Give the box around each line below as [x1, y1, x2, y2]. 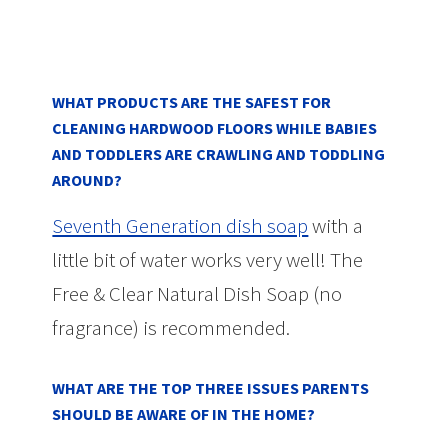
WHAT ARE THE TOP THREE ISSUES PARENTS [52, 377, 370, 398]
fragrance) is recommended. [52, 313, 291, 341]
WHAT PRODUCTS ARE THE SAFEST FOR [52, 91, 332, 112]
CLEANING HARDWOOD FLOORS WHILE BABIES [52, 117, 378, 138]
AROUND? [52, 169, 123, 190]
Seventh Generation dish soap [52, 211, 309, 239]
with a [308, 211, 364, 239]
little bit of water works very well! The [52, 245, 364, 273]
